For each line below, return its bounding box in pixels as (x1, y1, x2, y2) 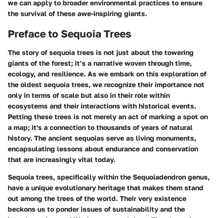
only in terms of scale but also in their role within (8, 91, 170, 99)
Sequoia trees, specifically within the (8, 172, 133, 181)
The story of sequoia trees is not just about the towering (8, 48, 194, 56)
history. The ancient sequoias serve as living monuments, (8, 133, 196, 142)
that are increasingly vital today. (8, 155, 115, 163)
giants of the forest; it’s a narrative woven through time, (8, 58, 192, 67)
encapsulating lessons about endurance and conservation (8, 144, 198, 153)
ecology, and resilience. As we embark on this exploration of (8, 69, 206, 78)
